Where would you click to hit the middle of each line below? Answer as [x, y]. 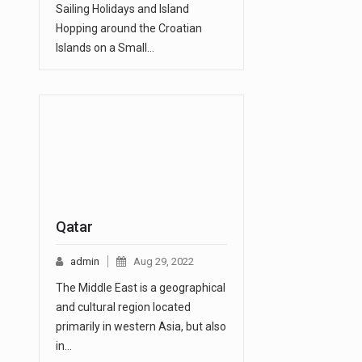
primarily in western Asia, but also [141, 327]
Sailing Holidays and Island [122, 9]
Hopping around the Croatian [129, 29]
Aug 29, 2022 [164, 262]
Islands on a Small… [105, 48]
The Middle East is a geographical [141, 288]
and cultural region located [123, 307]
